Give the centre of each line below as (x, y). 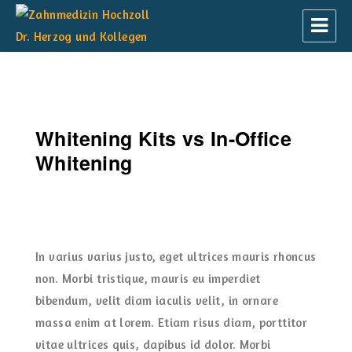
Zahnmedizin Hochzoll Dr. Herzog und (169, 59)
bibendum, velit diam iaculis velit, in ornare (157, 301)
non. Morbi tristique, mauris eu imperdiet (148, 279)
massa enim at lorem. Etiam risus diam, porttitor (171, 323)
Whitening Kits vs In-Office (164, 138)
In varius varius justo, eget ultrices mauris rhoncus (176, 257)
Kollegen (52, 82)
